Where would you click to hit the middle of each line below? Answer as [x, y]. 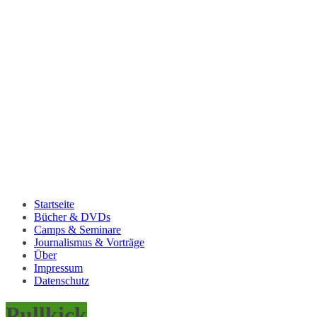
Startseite [54, 204]
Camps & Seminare [77, 229]
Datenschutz [62, 280]
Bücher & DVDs [72, 217]
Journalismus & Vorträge [89, 242]
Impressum [58, 267]
